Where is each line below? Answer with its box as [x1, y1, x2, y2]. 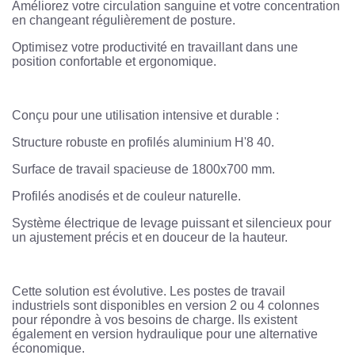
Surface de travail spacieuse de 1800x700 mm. [12, 162, 275, 177]
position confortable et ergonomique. [12, 55, 216, 69]
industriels [12, 299, 70, 313]
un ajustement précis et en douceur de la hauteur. [12, 231, 288, 245]
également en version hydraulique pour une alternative [12, 327, 318, 342]
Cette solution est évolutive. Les [12, 284, 193, 299]
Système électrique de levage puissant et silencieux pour [12, 216, 331, 231]
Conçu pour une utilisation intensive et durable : [12, 109, 279, 123]
